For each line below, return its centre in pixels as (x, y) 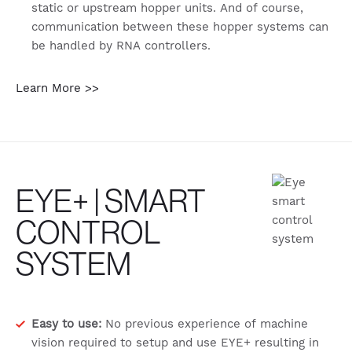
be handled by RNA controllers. (121, 46)
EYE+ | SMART (111, 200)
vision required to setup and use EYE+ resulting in (175, 343)
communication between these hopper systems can (180, 27)
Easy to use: (66, 324)
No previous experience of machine (205, 324)
